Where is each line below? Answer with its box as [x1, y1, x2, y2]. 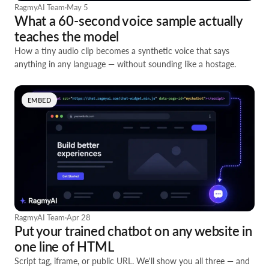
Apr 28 [67, 213, 91, 222]
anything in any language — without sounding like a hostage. [14, 59, 236, 69]
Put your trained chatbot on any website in [14, 223, 252, 239]
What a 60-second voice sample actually [14, 13, 242, 29]
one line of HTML [14, 238, 114, 255]
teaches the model [14, 28, 119, 44]
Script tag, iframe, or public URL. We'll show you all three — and [14, 256, 250, 266]
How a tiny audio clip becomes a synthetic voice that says [14, 46, 229, 56]
